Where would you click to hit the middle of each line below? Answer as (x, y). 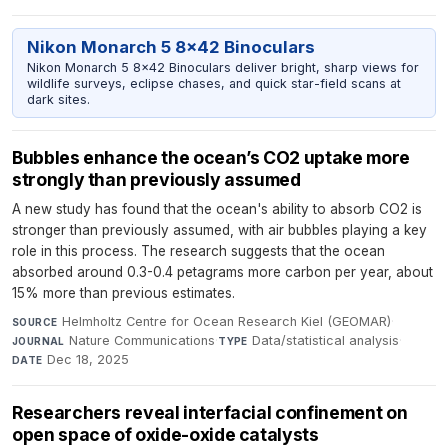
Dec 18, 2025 (88, 360)
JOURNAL (38, 341)
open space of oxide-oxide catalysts (165, 435)
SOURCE (35, 322)
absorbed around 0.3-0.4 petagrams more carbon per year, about (222, 272)
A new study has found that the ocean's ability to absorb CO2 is (217, 209)
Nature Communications (142, 341)
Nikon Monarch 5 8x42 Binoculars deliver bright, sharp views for (222, 67)
